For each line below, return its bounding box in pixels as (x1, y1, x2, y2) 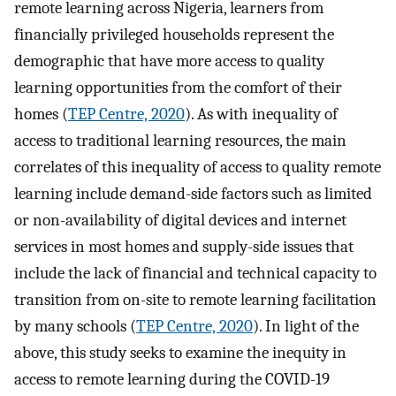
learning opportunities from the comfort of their (14, 78, 342, 98)
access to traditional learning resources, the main (14, 131, 346, 151)
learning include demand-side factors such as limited (14, 184, 372, 204)
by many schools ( (14, 316, 136, 337)
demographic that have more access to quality (14, 51, 324, 72)
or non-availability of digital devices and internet (14, 210, 346, 231)
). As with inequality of (185, 104, 338, 125)
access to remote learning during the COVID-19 (14, 369, 330, 390)
